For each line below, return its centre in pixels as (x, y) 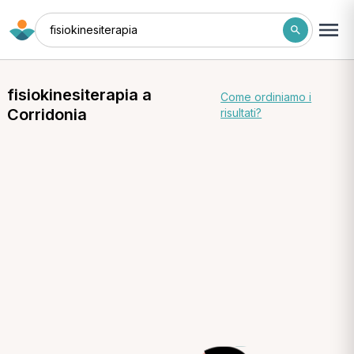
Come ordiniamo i (266, 97)
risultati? (241, 113)
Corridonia (47, 115)
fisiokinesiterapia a (79, 95)
